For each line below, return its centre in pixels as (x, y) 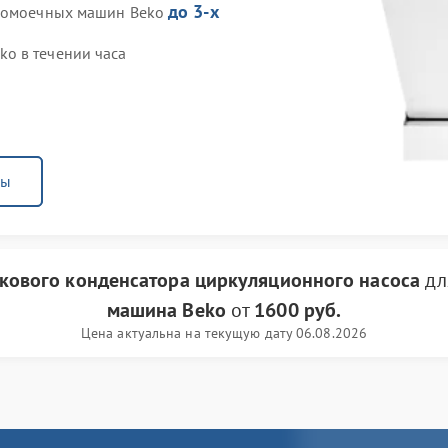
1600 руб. (298, 310)
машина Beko (166, 310)
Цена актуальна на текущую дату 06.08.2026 (224, 333)
